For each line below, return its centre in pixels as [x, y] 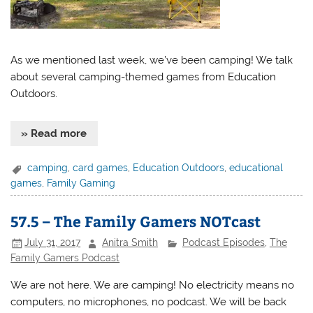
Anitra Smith [130, 243]
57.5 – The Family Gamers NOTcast [136, 221]
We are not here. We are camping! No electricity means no [153, 285]
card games [101, 168]
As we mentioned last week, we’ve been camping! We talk [152, 60]
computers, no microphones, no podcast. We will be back [149, 302]
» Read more [54, 134]
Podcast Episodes [223, 243]
